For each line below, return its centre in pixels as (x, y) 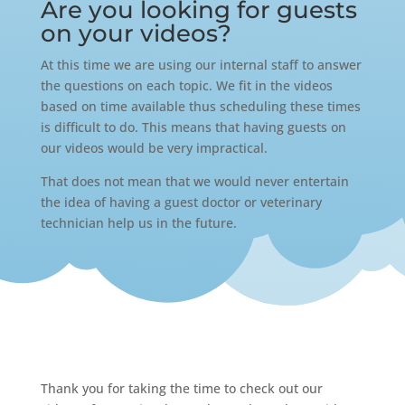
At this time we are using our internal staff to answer (201, 64)
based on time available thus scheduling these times (200, 106)
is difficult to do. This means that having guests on (193, 127)
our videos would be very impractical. (154, 147)
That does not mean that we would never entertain (194, 181)
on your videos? (136, 33)
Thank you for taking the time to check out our (181, 388)
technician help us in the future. (138, 222)
